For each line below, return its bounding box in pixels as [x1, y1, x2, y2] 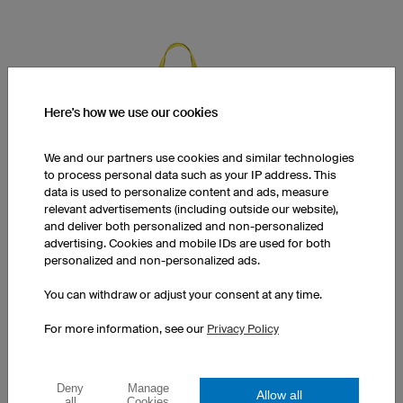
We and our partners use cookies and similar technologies [44, 151, 354, 165]
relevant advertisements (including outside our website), [44, 202, 338, 216]
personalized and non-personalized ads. [44, 254, 260, 267]
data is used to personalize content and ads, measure [44, 185, 328, 199]
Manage [127, 381, 169, 395]
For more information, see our [44, 322, 207, 336]
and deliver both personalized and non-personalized [44, 219, 324, 233]
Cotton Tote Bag [67, 310, 159, 326]
